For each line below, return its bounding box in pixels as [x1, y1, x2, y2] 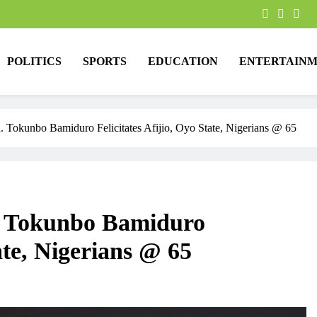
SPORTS [83, 55, 127, 67]
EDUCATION [148, 55, 218, 67]
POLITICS [7, 55, 62, 67]
